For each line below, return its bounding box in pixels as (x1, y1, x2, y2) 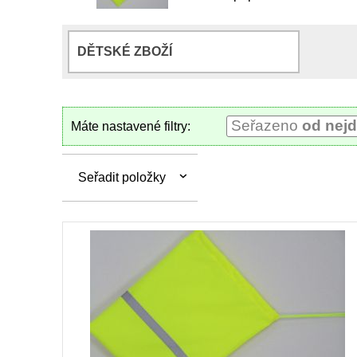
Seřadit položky (78, 171, 166, 184)
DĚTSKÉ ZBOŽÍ (77, 45, 172, 58)
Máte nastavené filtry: (71, 120, 190, 133)
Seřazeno (231, 117, 302, 134)
